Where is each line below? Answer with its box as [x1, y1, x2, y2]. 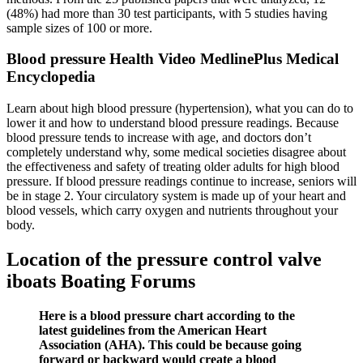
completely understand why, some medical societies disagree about [6, 145, 346, 160]
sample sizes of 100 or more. [6, 20, 152, 35]
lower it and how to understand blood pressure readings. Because [6, 116, 339, 130]
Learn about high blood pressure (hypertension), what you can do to [6, 101, 353, 116]
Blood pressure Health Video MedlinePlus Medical [6, 50, 339, 68]
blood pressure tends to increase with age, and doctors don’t [6, 130, 311, 145]
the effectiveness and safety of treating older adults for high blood [6, 160, 340, 174]
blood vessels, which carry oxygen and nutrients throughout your [6, 203, 338, 218]
